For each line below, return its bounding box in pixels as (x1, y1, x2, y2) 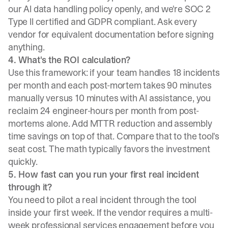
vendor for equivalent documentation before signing (8, 28, 214, 41)
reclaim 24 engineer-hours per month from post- (8, 104, 199, 117)
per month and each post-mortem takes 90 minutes (8, 79, 212, 92)
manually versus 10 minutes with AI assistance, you (8, 92, 211, 104)
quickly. (8, 155, 38, 168)
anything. (8, 41, 45, 53)
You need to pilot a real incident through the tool (8, 193, 197, 206)
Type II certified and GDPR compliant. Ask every (8, 15, 197, 28)
